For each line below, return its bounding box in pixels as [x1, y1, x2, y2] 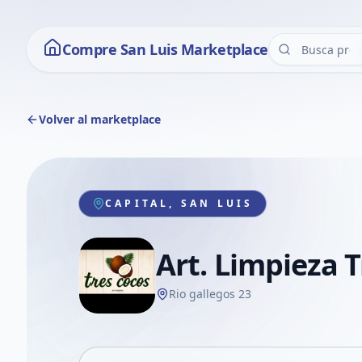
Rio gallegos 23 [169, 286, 251, 301]
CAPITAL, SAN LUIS [105, 196, 254, 210]
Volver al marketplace [39, 112, 161, 127]
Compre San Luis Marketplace [62, 40, 268, 59]
